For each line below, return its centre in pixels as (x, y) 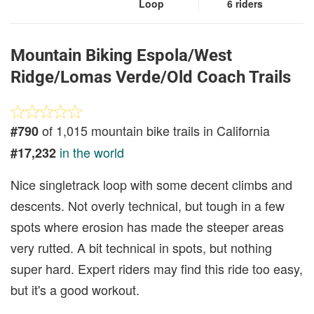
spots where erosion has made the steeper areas (147, 226)
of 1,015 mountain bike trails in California (154, 130)
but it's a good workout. (75, 289)
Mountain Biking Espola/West (121, 55)
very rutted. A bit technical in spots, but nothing (141, 247)
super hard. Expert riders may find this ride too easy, (157, 268)
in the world (92, 152)
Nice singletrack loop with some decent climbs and (151, 184)
